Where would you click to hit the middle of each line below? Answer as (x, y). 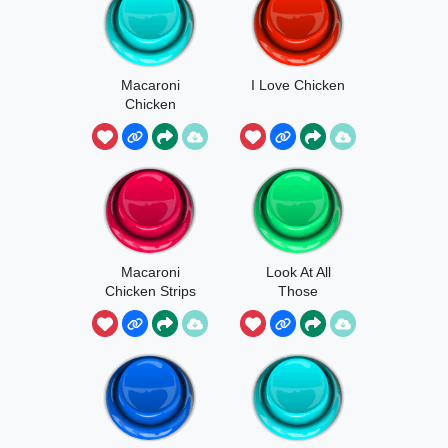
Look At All (298, 271)
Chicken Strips (150, 290)
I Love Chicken (298, 84)
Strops (150, 122)
